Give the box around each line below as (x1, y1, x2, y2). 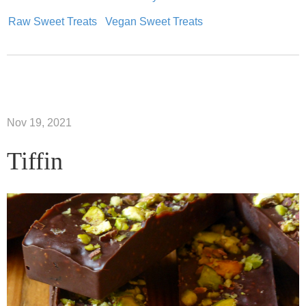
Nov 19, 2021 (7, 117, 72, 129)
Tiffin (7, 148, 63, 176)
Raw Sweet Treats (8, 16, 97, 28)
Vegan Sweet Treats (105, 16, 203, 28)
